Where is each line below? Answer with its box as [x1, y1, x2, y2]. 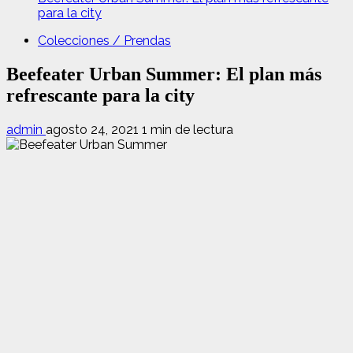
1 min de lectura [142, 121, 233, 137]
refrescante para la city [6, 84, 195, 106]
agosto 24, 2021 [46, 121, 142, 137]
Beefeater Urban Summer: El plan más [6, 63, 321, 84]
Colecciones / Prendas [38, 33, 171, 48]
